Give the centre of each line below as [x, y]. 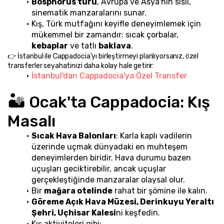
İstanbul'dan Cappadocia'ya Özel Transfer [109, 75]
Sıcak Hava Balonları [73, 135]
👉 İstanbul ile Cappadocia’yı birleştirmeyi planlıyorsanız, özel [103, 56]
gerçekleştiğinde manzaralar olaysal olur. [108, 179]
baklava [115, 45]
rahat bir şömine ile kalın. [160, 190]
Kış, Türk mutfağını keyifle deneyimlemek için [116, 23]
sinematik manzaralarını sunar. [89, 12]
